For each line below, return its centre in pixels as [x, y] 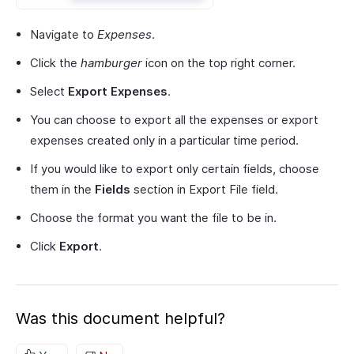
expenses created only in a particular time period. [164, 141]
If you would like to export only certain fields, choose [175, 169]
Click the [55, 63]
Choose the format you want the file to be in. [153, 218]
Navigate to [64, 35]
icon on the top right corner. [219, 63]
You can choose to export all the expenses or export [174, 120]
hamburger [111, 63]
